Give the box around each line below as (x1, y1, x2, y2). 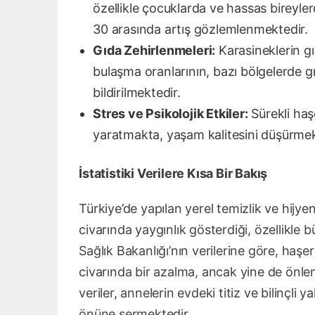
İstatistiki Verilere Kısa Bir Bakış (79, 165, 268, 181)
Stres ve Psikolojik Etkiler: (93, 105, 248, 121)
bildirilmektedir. (93, 84, 181, 100)
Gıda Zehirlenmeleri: (93, 42, 216, 58)
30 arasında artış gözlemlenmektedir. (93, 21, 309, 37)
